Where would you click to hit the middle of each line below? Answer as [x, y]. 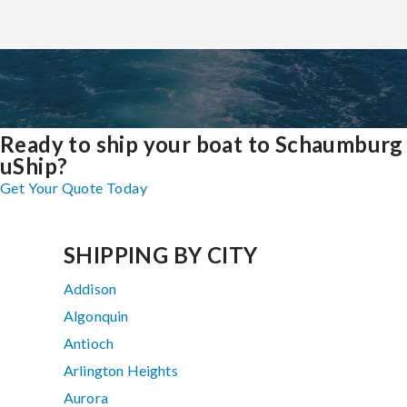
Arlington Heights [121, 371]
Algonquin [96, 316]
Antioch [89, 343]
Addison [90, 289]
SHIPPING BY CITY [161, 255]
